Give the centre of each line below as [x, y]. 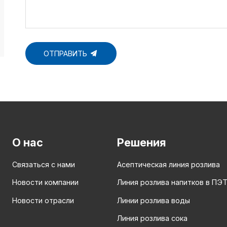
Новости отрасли [43, 200]
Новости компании [45, 182]
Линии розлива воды [154, 200]
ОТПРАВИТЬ [67, 53]
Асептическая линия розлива [168, 165]
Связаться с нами [44, 165]
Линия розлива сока [152, 218]
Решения [142, 142]
